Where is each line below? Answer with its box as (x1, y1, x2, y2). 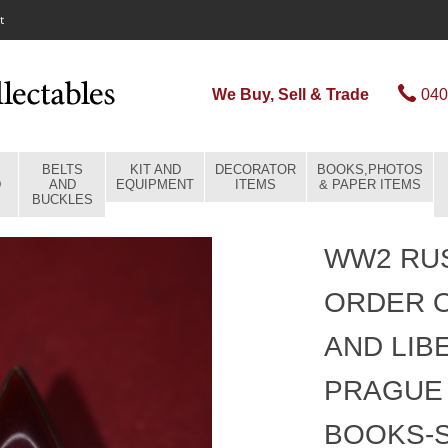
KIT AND (129, 162, 181, 177)
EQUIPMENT (116, 177, 194, 192)
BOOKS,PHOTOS (317, 162, 423, 177)
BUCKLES (31, 192, 93, 207)
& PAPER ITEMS (319, 177, 421, 192)
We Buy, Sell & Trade (212, 86, 369, 103)
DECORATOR (215, 162, 296, 177)
